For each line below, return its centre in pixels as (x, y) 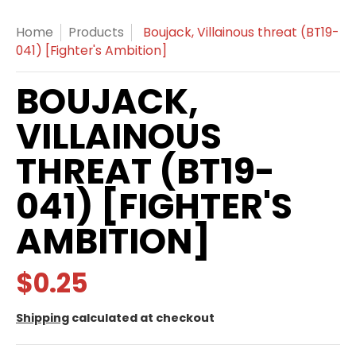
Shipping (43, 318)
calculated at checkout (142, 318)
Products (96, 32)
